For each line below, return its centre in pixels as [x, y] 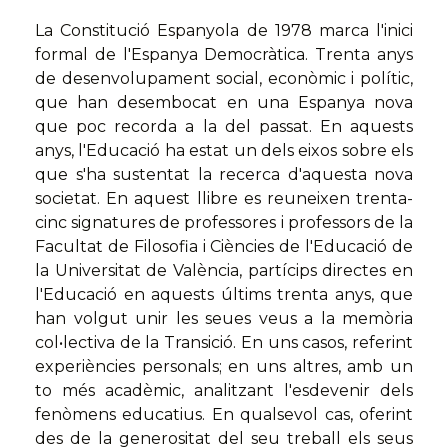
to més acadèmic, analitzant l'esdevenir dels [224, 391]
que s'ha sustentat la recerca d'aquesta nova [224, 175]
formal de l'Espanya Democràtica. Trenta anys [224, 55]
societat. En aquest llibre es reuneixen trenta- [224, 199]
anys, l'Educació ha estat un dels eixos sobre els [224, 151]
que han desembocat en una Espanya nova [224, 103]
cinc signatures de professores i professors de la [224, 223]
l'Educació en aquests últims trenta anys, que [224, 295]
